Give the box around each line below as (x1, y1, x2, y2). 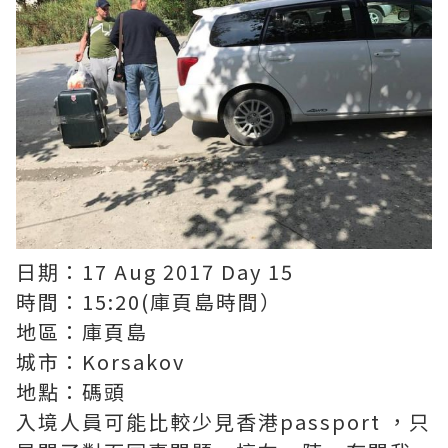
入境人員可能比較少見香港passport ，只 (16, 407, 431, 436)
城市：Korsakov (16, 347, 185, 376)
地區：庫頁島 (16, 317, 148, 346)
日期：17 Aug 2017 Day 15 (16, 257, 294, 286)
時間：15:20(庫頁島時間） (16, 287, 282, 316)
